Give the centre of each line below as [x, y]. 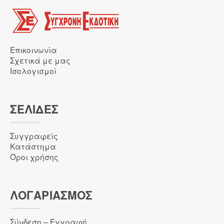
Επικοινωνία [33, 50]
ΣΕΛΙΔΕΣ [34, 109]
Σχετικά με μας [40, 60]
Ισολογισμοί [33, 71]
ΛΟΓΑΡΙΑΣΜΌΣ [51, 195]
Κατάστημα [33, 146]
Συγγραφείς [34, 136]
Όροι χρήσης [34, 157]
